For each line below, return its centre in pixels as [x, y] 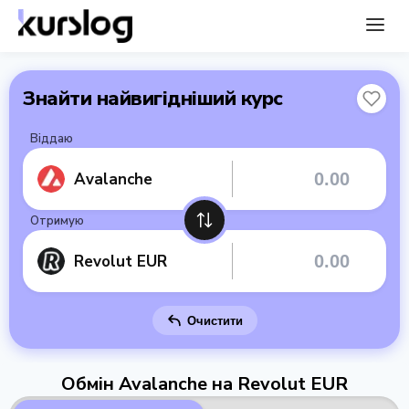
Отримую [57, 221]
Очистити [215, 320]
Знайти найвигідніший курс [153, 99]
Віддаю [52, 139]
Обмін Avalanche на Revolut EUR [204, 384]
